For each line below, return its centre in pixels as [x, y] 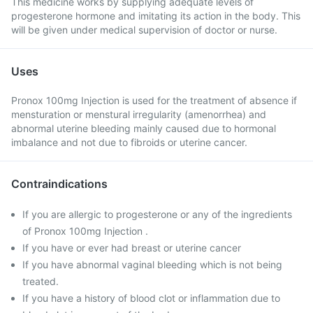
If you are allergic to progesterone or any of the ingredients [157, 214]
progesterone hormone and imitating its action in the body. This [156, 16]
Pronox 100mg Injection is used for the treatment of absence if [154, 100]
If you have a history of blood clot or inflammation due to [151, 298]
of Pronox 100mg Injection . [85, 231]
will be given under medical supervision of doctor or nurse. [144, 30]
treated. [41, 281]
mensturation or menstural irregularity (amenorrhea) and [139, 114]
